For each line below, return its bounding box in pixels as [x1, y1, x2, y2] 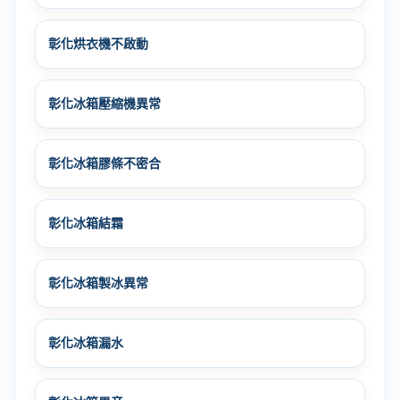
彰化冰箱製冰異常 [48, 275, 148, 290]
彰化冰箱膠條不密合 [48, 155, 161, 171]
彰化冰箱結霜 [48, 215, 123, 230]
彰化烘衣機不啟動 [48, 36, 148, 51]
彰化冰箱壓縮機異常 [48, 96, 161, 111]
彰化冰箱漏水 [48, 335, 123, 350]
